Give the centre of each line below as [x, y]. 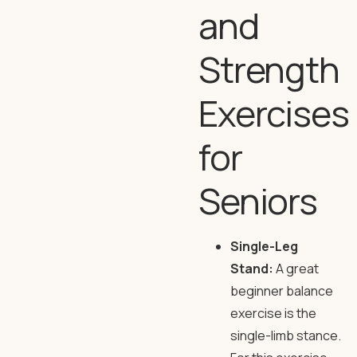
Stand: [252, 269]
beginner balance [282, 291]
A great [296, 269]
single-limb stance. [286, 335]
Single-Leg [264, 246]
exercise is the [273, 313]
